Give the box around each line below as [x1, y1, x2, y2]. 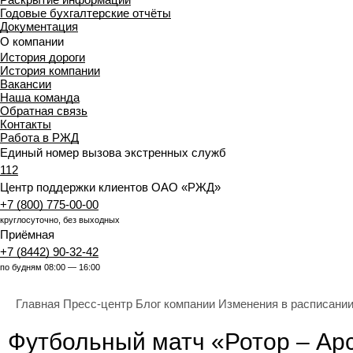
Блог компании [136, 297, 215, 310]
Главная [16, 297, 60, 310]
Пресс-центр [63, 297, 132, 310]
